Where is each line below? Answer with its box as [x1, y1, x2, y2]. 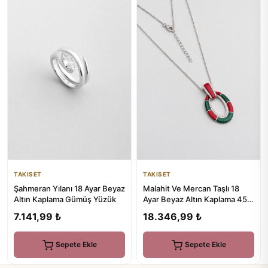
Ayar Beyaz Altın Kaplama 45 [143, 194, 247, 204]
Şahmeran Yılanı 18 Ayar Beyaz [14, 183, 125, 193]
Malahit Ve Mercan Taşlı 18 [143, 183, 239, 193]
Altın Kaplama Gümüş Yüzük [14, 194, 116, 204]
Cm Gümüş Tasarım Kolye [143, 205, 236, 215]
